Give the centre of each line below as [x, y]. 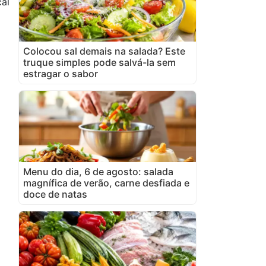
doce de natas [55, 194]
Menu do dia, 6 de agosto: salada [98, 171]
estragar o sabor [61, 73]
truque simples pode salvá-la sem [99, 62]
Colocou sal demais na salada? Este [104, 51]
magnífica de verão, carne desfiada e [106, 183]
